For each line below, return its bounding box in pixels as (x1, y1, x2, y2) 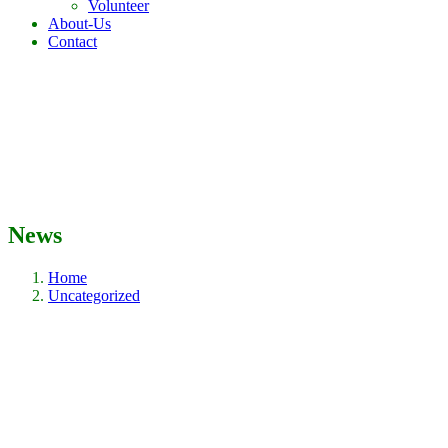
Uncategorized (48, 287, 140, 305)
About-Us (48, 15, 111, 33)
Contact (48, 33, 97, 51)
